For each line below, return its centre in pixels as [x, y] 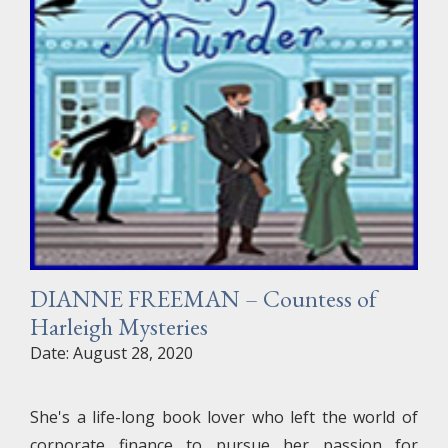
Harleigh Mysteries [119, 326]
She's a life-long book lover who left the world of [224, 417]
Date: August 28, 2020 [111, 353]
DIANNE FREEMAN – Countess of [203, 298]
